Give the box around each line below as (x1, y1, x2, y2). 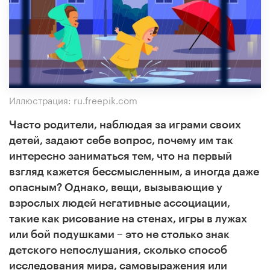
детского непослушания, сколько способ (9, 244, 227, 256)
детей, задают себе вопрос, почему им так (9, 134, 233, 146)
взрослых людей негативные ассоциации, (9, 197, 230, 209)
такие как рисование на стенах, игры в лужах (9, 213, 247, 224)
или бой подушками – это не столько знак (9, 228, 230, 240)
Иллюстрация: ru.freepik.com (9, 92, 137, 107)
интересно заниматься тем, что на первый (9, 150, 232, 162)
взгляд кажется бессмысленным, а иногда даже (9, 166, 259, 177)
